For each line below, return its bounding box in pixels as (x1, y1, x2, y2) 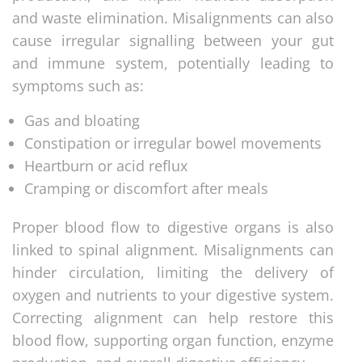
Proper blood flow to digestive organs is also (12, 217, 334, 237)
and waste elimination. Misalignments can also (12, 7, 334, 27)
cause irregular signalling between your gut (12, 30, 334, 50)
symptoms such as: (12, 75, 144, 95)
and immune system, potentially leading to (12, 53, 334, 73)
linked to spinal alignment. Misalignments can (12, 239, 334, 259)
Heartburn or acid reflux (24, 155, 187, 175)
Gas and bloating (24, 110, 140, 130)
